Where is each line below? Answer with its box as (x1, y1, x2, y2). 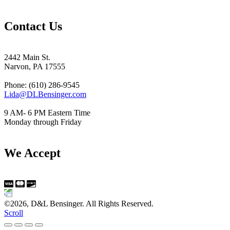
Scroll (4, 208, 23, 217)
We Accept (4, 146, 61, 160)
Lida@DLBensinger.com (4, 90, 86, 99)
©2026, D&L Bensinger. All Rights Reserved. (4, 199, 154, 208)
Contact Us (4, 20, 62, 33)
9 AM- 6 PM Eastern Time (4, 108, 90, 118)
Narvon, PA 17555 (4, 62, 65, 71)
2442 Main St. (4, 53, 50, 62)
